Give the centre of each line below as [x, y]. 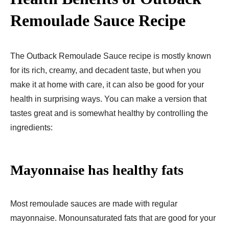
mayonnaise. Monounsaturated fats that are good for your [113, 218]
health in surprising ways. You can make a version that [108, 99]
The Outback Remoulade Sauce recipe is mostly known [111, 56]
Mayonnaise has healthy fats [97, 170]
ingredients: [31, 127]
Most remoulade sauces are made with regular [94, 203]
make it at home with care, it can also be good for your [107, 84]
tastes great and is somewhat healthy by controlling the [109, 113]
